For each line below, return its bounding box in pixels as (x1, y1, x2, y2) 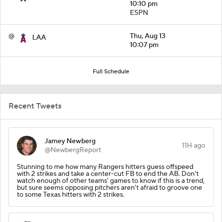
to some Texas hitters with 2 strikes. (17, 190, 124, 199)
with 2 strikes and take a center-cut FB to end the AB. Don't (17, 169, 199, 178)
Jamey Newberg (45, 136, 96, 146)
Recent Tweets (8, 101, 61, 111)
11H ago (182, 141, 205, 150)
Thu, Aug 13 (130, 31, 166, 41)
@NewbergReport (45, 145, 101, 155)
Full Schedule (93, 67, 129, 75)
